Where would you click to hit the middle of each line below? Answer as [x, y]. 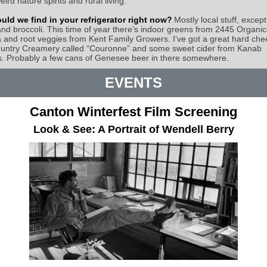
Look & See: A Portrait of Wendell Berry [133, 129]
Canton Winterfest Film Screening [133, 112]
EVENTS [133, 83]
